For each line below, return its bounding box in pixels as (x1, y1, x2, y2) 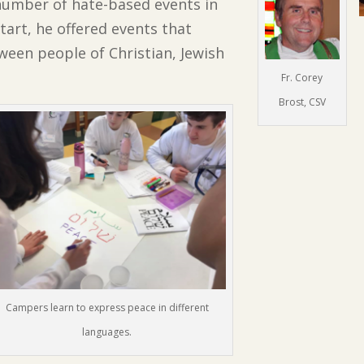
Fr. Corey (281, 71, 323, 85)
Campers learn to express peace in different (5, 300, 209, 314)
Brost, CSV (278, 95, 326, 110)
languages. (82, 324, 132, 339)
